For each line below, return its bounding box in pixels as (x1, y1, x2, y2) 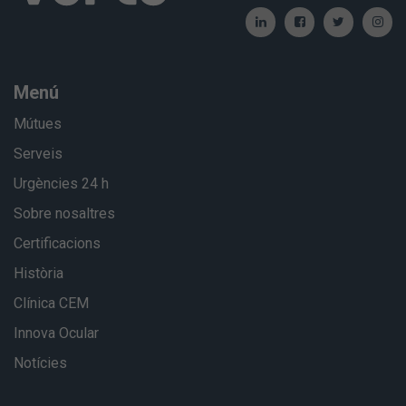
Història (14, 264, 63, 282)
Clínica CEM (14, 294, 89, 312)
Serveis (14, 144, 63, 162)
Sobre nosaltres (14, 204, 115, 222)
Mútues (14, 114, 62, 132)
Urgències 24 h (14, 174, 109, 192)
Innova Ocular (14, 324, 99, 342)
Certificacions (14, 234, 101, 252)
